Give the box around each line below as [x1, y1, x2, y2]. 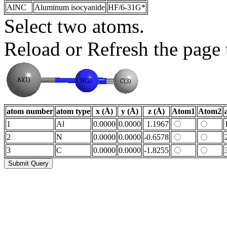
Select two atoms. [4, 15, 144, 37]
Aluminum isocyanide [34, 3, 105, 12]
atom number [7, 106, 53, 116]
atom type [56, 106, 90, 116]
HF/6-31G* [108, 3, 145, 12]
